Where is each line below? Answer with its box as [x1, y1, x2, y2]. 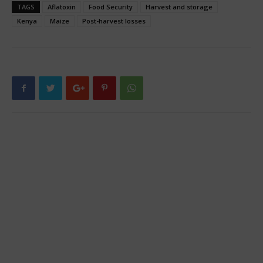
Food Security [89, 2, 133, 11]
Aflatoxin [48, 2, 76, 11]
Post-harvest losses [82, 16, 146, 25]
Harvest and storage [146, 2, 213, 11]
